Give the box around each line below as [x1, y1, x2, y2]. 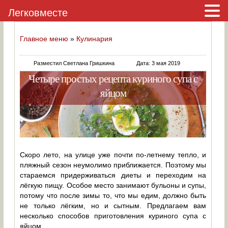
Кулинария [76, 35, 113, 43]
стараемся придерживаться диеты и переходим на [20, 171, 207, 179]
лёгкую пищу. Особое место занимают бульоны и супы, [20, 181, 207, 189]
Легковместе [8, 7, 68, 18]
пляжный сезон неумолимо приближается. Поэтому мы [20, 161, 207, 169]
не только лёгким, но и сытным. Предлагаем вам [20, 202, 207, 210]
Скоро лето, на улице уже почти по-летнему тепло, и [20, 151, 207, 159]
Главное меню [20, 35, 69, 43]
